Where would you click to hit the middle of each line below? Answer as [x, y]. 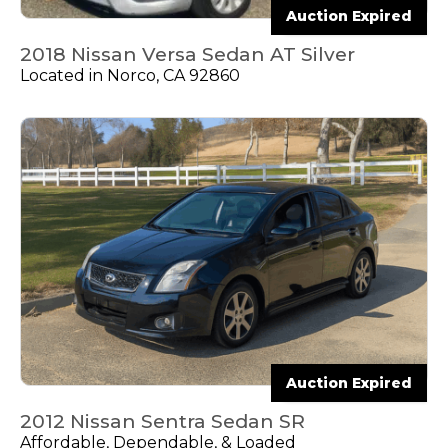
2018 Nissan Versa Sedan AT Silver [187, 54]
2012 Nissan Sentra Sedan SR [162, 422]
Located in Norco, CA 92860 [130, 75]
